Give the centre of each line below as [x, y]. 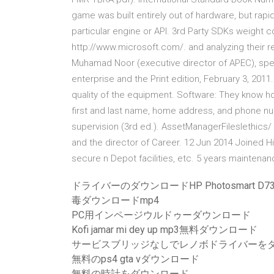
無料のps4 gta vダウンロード [135, 259]
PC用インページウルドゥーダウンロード [161, 215]
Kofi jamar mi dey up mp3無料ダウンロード [165, 230]
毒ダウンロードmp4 [115, 200]
